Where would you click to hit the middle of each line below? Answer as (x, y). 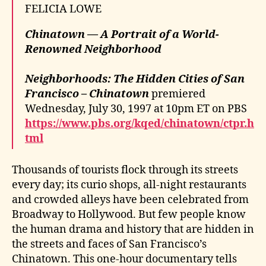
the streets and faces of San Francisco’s (109, 244)
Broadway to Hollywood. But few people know (129, 214)
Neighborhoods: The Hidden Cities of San (135, 80)
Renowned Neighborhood (93, 50)
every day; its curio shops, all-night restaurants (129, 185)
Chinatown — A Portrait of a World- (122, 35)
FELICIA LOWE (63, 9)
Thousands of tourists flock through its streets (125, 170)
